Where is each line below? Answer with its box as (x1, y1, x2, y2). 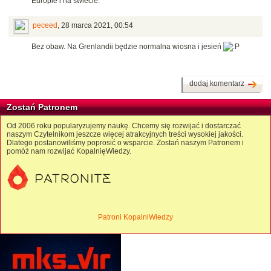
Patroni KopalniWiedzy (98, 213, 173, 222)
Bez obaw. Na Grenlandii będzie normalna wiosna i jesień (31, 42, 223, 51)
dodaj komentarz (189, 79, 244, 88)
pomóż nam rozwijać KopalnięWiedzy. (7, 147, 131, 156)
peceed (33, 21, 57, 30)
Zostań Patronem (7, 102, 77, 113)
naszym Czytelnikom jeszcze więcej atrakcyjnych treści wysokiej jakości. (7, 130, 243, 139)
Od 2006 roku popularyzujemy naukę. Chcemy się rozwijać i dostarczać (7, 122, 241, 131)
